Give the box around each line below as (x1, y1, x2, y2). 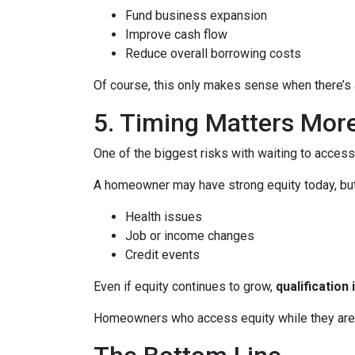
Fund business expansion (125, 8, 267, 23)
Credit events (125, 247, 200, 262)
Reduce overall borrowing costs (125, 46, 301, 61)
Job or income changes (125, 228, 254, 243)
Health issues (125, 209, 202, 224)
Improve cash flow (125, 27, 227, 42)
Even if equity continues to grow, (94, 279, 276, 294)
